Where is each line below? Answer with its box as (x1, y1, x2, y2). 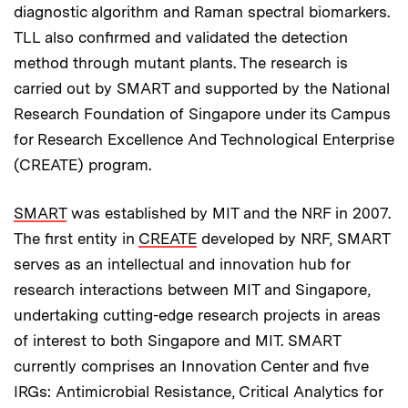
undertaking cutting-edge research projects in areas (14, 305, 381, 324)
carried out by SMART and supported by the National (14, 78, 390, 97)
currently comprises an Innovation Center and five (14, 356, 369, 375)
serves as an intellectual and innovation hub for (14, 254, 350, 273)
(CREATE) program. (14, 155, 151, 174)
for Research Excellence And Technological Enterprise (14, 129, 394, 148)
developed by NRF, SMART (197, 229, 390, 248)
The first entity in (14, 229, 138, 248)
